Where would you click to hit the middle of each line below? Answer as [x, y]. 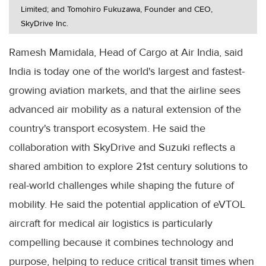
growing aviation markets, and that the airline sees [125, 90]
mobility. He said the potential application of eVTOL [127, 204]
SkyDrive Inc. [45, 23]
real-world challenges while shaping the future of [121, 185]
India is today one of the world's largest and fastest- [127, 71]
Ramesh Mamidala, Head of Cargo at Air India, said [126, 52]
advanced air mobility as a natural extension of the [125, 109]
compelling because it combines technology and [121, 242]
